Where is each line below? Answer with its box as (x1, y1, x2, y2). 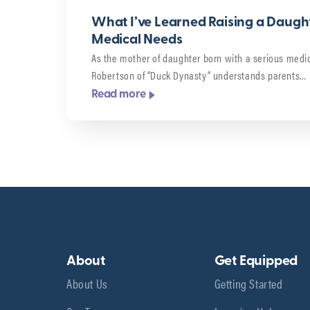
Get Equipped (214, 254, 298, 268)
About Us (66, 273, 108, 292)
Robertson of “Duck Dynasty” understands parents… (91, 66, 307, 83)
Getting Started (214, 273, 283, 292)
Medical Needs (91, 33, 183, 47)
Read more (91, 89, 147, 101)
